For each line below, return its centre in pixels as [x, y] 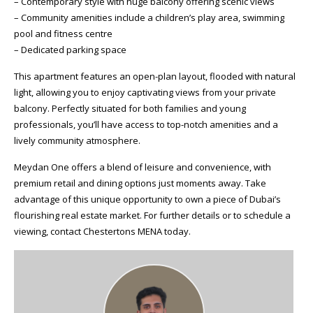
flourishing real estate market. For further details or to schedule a [152, 215]
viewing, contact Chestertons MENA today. [102, 231]
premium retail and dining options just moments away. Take [140, 183]
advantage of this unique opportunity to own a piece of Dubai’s [147, 199]
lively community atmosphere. [77, 140]
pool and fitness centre [63, 34]
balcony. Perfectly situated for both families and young [130, 108]
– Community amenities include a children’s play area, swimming [149, 17]
